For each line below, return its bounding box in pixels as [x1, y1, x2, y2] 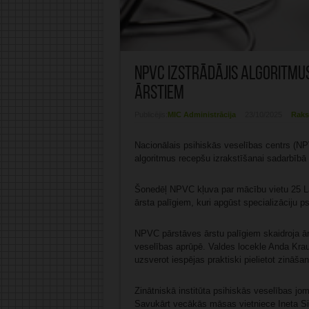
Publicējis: [134, 110, 168, 119]
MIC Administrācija [167, 110, 236, 119]
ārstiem [134, 83, 184, 103]
